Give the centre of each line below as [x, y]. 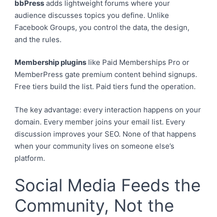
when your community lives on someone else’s [94, 146]
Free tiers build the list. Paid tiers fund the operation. [105, 86]
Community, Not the [94, 205]
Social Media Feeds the [108, 185]
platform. [30, 158]
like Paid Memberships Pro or [138, 62]
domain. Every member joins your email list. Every [100, 122]
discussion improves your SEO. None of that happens [105, 134]
